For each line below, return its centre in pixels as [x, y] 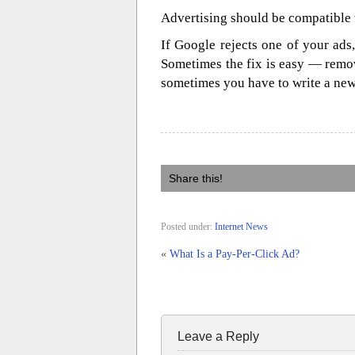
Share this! [196, 178]
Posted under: [188, 227]
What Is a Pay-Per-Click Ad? [235, 254]
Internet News [241, 227]
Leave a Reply [218, 336]
